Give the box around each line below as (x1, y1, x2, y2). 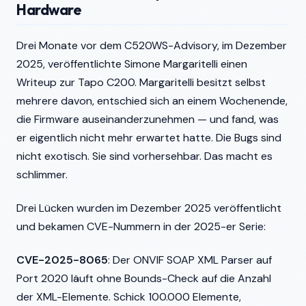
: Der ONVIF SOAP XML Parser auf (108, 253, 272, 267)
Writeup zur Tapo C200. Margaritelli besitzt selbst (16, 75, 266, 89)
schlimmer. (16, 167, 68, 182)
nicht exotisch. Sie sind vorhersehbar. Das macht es (16, 149, 273, 163)
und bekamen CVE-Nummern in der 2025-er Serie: (16, 219, 266, 234)
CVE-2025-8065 (16, 253, 108, 267)
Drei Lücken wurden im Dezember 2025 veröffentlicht (16, 201, 281, 215)
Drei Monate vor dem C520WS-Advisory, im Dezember (16, 38, 287, 53)
